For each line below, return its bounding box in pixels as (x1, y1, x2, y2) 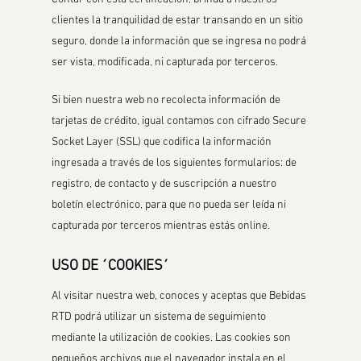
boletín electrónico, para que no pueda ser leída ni (52, 199, 287, 211)
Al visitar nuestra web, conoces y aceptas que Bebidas (52, 290, 307, 302)
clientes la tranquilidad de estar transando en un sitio (52, 15, 304, 27)
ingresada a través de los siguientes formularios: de (52, 157, 297, 169)
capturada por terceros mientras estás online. (52, 220, 271, 232)
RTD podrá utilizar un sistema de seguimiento (52, 311, 267, 323)
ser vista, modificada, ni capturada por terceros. (52, 56, 279, 68)
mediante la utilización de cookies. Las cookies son (52, 332, 292, 344)
